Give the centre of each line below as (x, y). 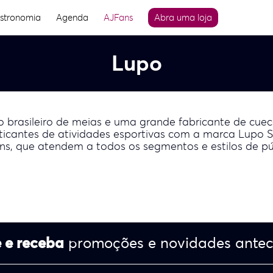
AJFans (119, 17)
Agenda (73, 17)
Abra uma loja (183, 17)
